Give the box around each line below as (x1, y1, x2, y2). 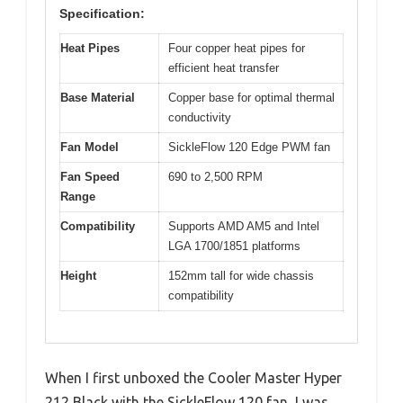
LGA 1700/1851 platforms (168, 239, 300, 254)
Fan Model (60, 140, 119, 155)
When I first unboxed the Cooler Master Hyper (45, 369, 342, 386)
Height (60, 269, 96, 283)
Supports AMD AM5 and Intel (168, 219, 319, 234)
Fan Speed (60, 170, 120, 184)
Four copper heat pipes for (168, 41, 305, 56)
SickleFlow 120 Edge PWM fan (168, 140, 330, 155)
